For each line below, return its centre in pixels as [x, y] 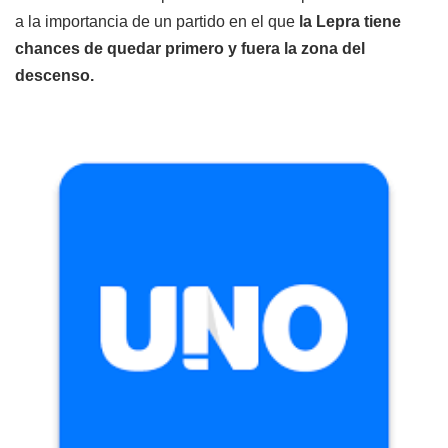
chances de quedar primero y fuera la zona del [190, 48]
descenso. [54, 75]
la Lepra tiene [350, 21]
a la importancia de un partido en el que [157, 21]
